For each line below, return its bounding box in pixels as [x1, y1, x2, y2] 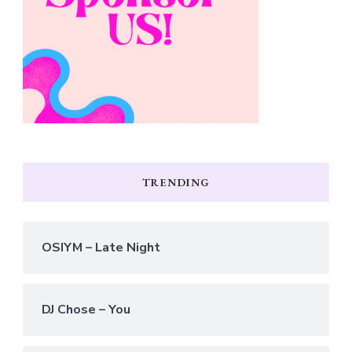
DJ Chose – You [42, 300, 130, 318]
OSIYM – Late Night [42, 238, 160, 256]
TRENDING [141, 174, 211, 189]
